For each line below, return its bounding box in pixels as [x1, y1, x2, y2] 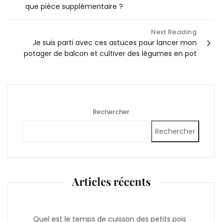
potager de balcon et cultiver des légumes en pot [24, 48, 197, 58]
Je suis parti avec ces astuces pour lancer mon [33, 37, 197, 48]
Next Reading [151, 27, 197, 37]
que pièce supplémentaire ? [25, 1, 123, 11]
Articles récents [71, 173, 151, 189]
